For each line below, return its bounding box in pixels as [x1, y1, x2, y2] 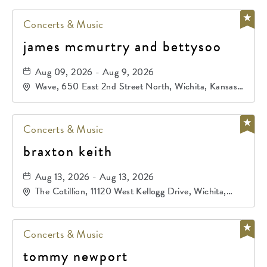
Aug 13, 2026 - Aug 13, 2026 [35, 170, 154, 184]
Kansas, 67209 [35, 196, 96, 210]
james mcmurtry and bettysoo [23, 36, 222, 57]
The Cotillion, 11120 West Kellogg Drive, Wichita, [35, 184, 226, 198]
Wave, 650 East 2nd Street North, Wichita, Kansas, [35, 79, 240, 94]
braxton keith [23, 141, 113, 162]
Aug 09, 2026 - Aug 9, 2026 [35, 65, 154, 79]
